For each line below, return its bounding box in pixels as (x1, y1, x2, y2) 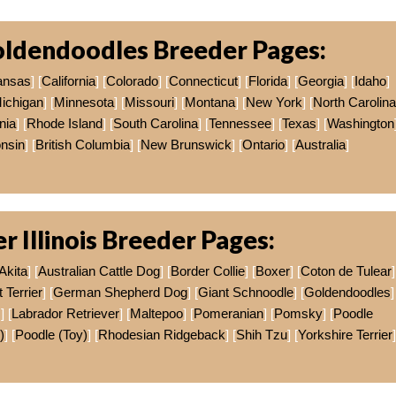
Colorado (106, 73, 158, 89)
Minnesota (53, 95, 114, 110)
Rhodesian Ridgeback (97, 326, 225, 342)
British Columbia (34, 137, 130, 153)
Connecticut (169, 73, 238, 89)
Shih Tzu (235, 326, 287, 342)
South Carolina (112, 116, 198, 132)
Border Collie (171, 263, 245, 278)
